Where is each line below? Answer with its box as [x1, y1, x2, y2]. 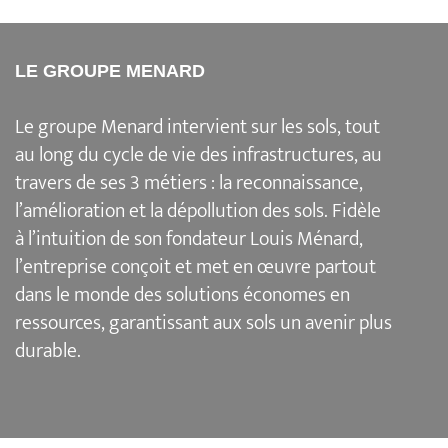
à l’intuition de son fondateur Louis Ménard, [14, 221, 363, 256]
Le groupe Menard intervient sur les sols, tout [14, 109, 380, 144]
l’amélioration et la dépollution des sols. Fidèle [14, 193, 381, 228]
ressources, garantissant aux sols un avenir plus [14, 305, 392, 340]
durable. [14, 333, 81, 368]
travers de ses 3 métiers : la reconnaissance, [14, 165, 363, 200]
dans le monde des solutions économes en [14, 277, 350, 312]
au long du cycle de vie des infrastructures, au [14, 137, 382, 172]
